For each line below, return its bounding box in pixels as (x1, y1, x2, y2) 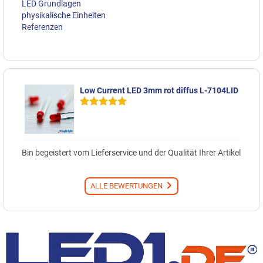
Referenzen (22, 22, 63, 32)
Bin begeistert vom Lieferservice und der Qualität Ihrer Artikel (22, 147, 241, 157)
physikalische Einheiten (22, 11, 106, 21)
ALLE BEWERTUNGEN (90, 181, 163, 191)
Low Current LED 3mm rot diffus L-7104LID (79, 86, 238, 96)
